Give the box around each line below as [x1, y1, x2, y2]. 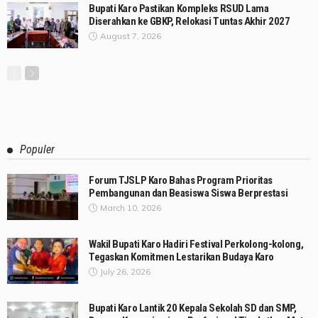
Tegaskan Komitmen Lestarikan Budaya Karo [89, 250, 275, 263]
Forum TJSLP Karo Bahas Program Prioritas [89, 173, 273, 187]
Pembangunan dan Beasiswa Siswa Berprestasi [89, 186, 288, 199]
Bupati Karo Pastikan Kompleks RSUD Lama [89, 1, 269, 15]
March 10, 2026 [100, 202, 161, 213]
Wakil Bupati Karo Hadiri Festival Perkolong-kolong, [89, 237, 304, 251]
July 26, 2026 [100, 265, 150, 277]
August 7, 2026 [100, 30, 161, 41]
